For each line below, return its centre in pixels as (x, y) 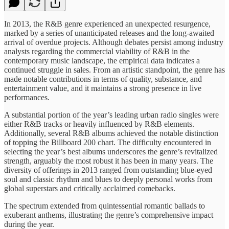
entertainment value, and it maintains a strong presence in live (103, 88)
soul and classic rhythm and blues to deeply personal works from (108, 179)
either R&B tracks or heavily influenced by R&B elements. (99, 124)
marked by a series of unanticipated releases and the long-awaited (109, 33)
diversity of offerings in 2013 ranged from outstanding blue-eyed (108, 170)
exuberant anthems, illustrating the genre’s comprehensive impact (109, 215)
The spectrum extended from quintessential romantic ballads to (105, 205)
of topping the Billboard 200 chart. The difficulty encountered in (108, 142)
